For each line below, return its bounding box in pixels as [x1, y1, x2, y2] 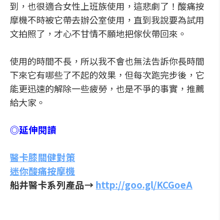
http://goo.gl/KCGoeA [96, 178, 192, 191]
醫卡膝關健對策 [10, 150, 75, 164]
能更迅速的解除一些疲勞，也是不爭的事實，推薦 [10, 82, 204, 95]
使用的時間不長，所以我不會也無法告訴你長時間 [10, 55, 204, 67]
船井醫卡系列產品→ [10, 178, 96, 191]
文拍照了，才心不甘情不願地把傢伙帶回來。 [10, 27, 187, 40]
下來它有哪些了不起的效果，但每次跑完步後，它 [10, 68, 204, 81]
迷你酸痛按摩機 [10, 164, 75, 177]
